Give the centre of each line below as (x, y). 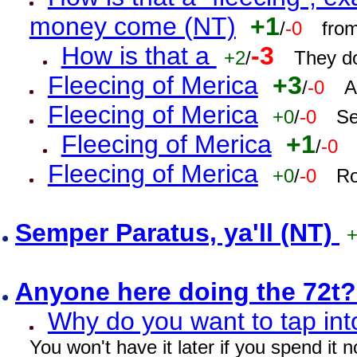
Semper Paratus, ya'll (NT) (177, 233)
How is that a (139, 56)
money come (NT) (132, 26)
